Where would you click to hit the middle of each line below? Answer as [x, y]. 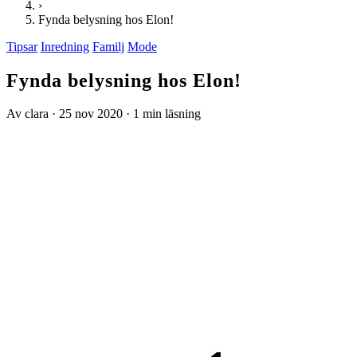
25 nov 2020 [91, 114]
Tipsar [22, 46]
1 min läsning [167, 114]
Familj [108, 46]
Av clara [27, 114]
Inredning [65, 46]
